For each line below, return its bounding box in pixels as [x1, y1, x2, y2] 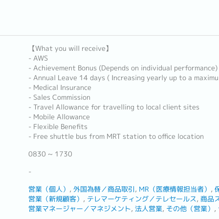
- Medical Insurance [28, 83, 91, 92]
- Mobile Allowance [28, 112, 90, 122]
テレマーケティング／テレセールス [87, 194, 197, 204]
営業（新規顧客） [28, 194, 83, 204]
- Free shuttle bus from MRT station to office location [28, 131, 204, 141]
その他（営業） [166, 204, 214, 214]
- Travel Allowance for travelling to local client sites [28, 102, 199, 112]
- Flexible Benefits [28, 122, 88, 131]
